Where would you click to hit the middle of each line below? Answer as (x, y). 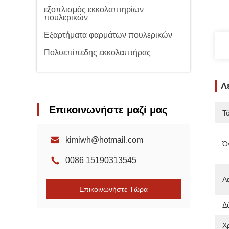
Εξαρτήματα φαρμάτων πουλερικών (108, 35)
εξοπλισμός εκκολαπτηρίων (94, 9)
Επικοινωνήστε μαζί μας (108, 110)
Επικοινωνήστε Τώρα (113, 189)
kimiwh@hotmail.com (104, 140)
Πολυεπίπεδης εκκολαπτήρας (97, 52)
